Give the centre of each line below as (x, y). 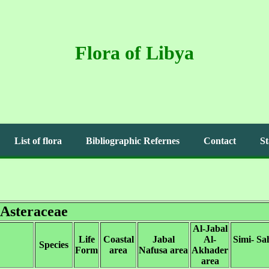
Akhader (210, 250)
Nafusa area (163, 250)
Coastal (118, 239)
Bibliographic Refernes (133, 141)
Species (54, 245)
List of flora (38, 141)
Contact (220, 141)
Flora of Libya (134, 53)
